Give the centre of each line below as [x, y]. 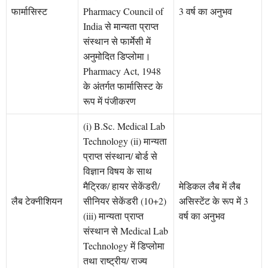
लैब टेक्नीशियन [37, 201]
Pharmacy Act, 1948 [122, 71]
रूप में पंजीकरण [109, 101]
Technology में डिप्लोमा [124, 246]
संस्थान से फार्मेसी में [117, 41]
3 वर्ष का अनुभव [205, 11]
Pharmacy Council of [123, 11]
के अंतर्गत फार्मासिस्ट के [123, 86]
